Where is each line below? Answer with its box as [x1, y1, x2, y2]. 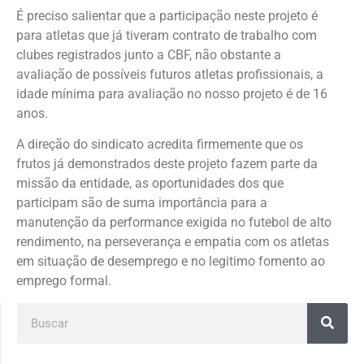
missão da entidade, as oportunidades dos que [16, 175, 284, 192]
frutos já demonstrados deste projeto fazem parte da [16, 156, 318, 172]
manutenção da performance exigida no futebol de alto [16, 214, 331, 231]
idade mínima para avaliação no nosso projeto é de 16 [16, 85, 327, 102]
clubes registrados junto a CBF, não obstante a [16, 46, 281, 63]
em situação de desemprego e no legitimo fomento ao [16, 253, 325, 270]
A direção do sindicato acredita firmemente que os [16, 136, 303, 153]
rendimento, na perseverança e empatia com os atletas [16, 234, 329, 250]
